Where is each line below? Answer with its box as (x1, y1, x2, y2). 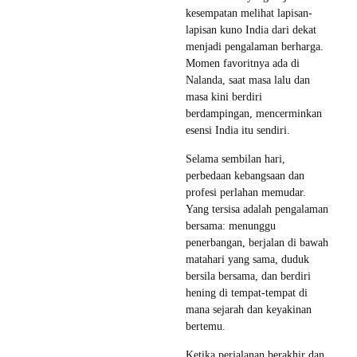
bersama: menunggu (186, 219, 276, 232)
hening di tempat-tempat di (186, 286, 308, 299)
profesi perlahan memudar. (186, 186, 306, 198)
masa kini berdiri (186, 90, 262, 103)
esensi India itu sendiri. (186, 124, 290, 136)
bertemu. (186, 320, 226, 332)
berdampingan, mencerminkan (186, 107, 322, 120)
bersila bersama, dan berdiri (186, 269, 311, 282)
